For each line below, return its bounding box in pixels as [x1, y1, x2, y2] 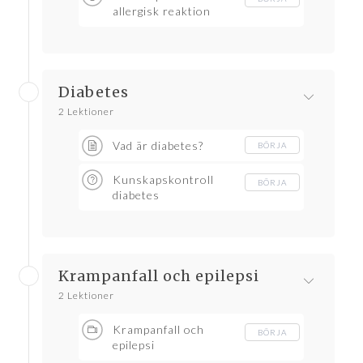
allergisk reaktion [113, 4, 211, 19]
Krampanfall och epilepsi [58, 267, 259, 286]
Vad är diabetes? [113, 139, 203, 153]
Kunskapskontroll [113, 173, 214, 187]
